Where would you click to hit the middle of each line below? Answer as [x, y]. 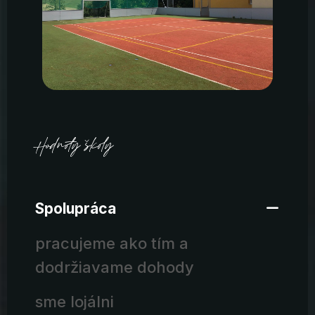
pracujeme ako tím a [112, 243]
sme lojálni [75, 301]
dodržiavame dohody [115, 267]
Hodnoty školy [74, 147]
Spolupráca [76, 208]
